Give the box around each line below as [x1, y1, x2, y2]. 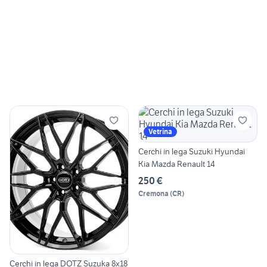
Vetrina [148, 127, 172, 136]
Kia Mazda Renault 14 [138, 159, 215, 170]
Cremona [138, 189, 169, 198]
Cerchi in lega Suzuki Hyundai [138, 146, 245, 157]
